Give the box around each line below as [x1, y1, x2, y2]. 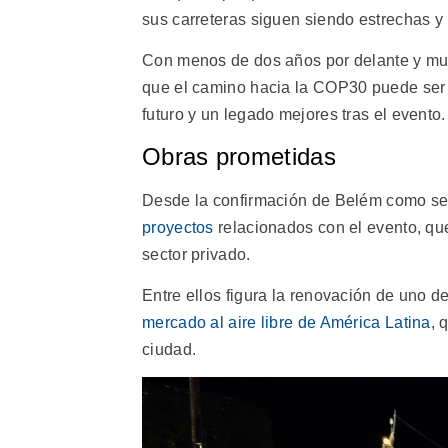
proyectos [142, 218, 214, 236]
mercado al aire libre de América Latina [142, 313, 431, 331]
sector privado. [142, 245, 251, 263]
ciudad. [142, 340, 197, 358]
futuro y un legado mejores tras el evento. [142, 106, 446, 124]
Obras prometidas [142, 142, 336, 170]
